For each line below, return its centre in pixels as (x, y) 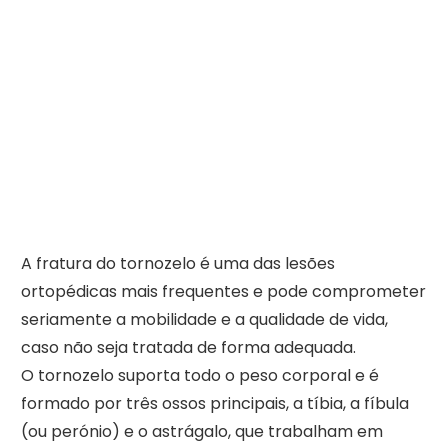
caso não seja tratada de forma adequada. (188, 348)
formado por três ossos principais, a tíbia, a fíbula (214, 404)
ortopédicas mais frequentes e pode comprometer (223, 292)
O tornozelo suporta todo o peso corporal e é (199, 376)
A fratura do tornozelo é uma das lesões (177, 264)
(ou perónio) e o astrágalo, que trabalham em (201, 432)
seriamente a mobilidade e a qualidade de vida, (204, 320)
